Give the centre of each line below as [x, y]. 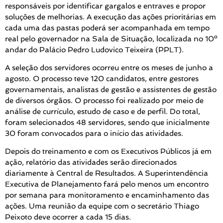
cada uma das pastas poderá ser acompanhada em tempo [107, 28]
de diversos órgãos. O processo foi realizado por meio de [104, 101]
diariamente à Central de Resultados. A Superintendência [107, 173]
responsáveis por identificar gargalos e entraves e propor [105, 6]
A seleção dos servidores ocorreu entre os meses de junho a [109, 68]
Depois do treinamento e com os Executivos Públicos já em [108, 152]
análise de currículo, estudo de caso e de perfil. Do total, [103, 112]
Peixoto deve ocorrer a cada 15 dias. [68, 217]
